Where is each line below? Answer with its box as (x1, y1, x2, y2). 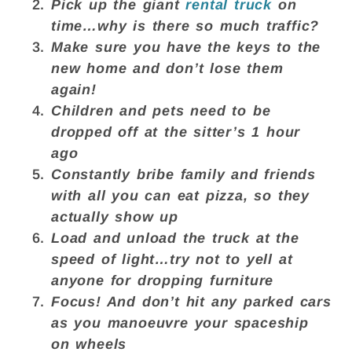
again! (51, 81, 103, 97)
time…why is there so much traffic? (51, 17, 320, 34)
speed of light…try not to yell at (51, 251, 293, 267)
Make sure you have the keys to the (51, 38, 321, 55)
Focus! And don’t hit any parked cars (51, 293, 332, 310)
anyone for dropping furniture (51, 272, 274, 288)
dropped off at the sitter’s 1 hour (51, 123, 301, 140)
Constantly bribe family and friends (51, 166, 316, 182)
